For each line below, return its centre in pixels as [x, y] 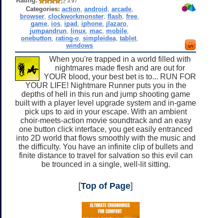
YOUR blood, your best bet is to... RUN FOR [120, 76]
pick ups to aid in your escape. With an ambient [106, 111]
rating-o [67, 38]
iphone [91, 23]
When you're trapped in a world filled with [120, 59]
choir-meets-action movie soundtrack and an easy [106, 120]
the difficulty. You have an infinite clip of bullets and [106, 146]
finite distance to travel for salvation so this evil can [106, 155]
